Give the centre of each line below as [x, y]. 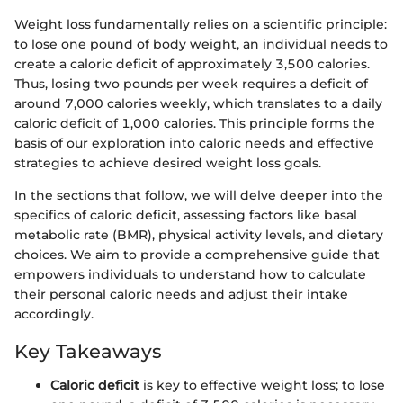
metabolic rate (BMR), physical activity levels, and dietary [199, 234]
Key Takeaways [88, 351]
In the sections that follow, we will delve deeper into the [199, 195]
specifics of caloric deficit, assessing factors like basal [186, 215]
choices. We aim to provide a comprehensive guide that [197, 254]
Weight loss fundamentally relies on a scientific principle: [201, 24]
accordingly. [54, 313]
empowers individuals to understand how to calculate [190, 274]
